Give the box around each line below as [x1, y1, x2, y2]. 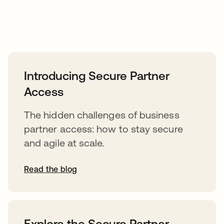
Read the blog [24, 164, 77, 174]
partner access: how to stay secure [24, 123, 183, 135]
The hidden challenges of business [24, 109, 179, 121]
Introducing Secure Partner [24, 69, 169, 83]
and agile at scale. [24, 137, 104, 149]
